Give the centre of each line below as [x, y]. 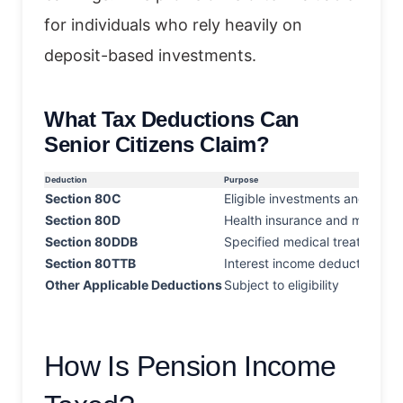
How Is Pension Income [190, 366]
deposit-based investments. [150, 55]
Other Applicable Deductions [134, 284]
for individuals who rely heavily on [173, 24]
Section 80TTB [90, 263]
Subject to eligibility [282, 284]
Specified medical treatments [310, 241]
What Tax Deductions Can [172, 119]
